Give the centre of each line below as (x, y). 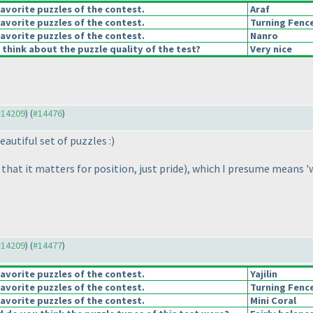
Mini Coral (272, 301)
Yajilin (263, 274)
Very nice (270, 49)
